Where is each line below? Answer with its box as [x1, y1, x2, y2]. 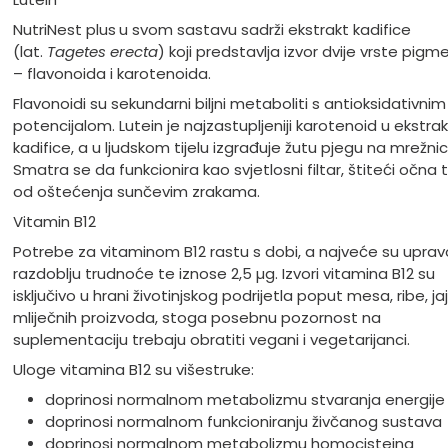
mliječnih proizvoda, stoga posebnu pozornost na [12, 307, 381, 329]
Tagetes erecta [46, 41, 158, 63]
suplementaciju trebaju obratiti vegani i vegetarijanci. [12, 329, 410, 351]
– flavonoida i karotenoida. [12, 63, 215, 85]
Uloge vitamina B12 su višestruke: [12, 359, 254, 381]
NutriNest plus [12, 19, 116, 41]
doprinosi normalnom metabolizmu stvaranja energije [44, 389, 445, 411]
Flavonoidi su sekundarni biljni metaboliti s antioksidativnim [12, 93, 446, 115]
